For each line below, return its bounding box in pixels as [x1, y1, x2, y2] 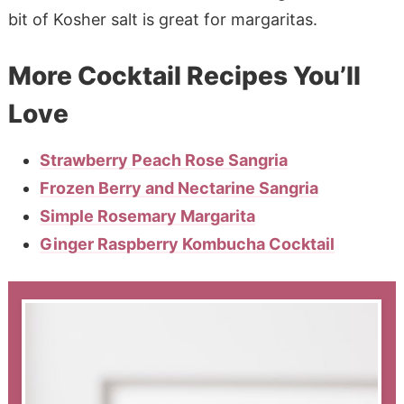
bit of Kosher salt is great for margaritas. [7, 9, 317, 29]
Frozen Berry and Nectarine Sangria [39, 178, 318, 197]
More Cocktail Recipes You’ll [7, 60, 361, 91]
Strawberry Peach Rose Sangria [39, 150, 288, 170]
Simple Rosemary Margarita [39, 206, 255, 225]
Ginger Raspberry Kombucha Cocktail [39, 234, 335, 253]
